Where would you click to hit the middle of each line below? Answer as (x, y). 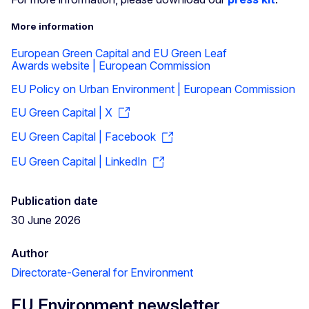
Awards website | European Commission (111, 65)
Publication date (54, 200)
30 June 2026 (46, 220)
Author (30, 253)
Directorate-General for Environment (102, 272)
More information (52, 26)
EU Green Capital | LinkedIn (79, 162)
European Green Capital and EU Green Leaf (119, 53)
